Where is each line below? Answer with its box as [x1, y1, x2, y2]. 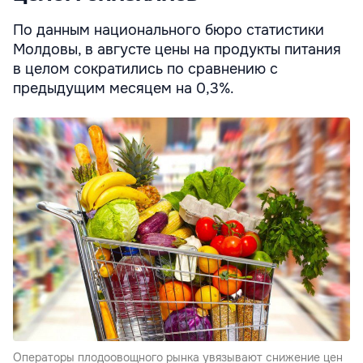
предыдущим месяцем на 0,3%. [13, 79, 234, 97]
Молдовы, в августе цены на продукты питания [13, 40, 341, 58]
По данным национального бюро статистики [13, 20, 324, 39]
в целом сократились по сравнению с [13, 59, 278, 78]
